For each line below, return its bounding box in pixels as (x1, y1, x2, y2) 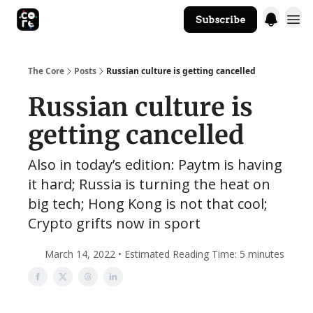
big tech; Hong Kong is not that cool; (28, 194, 268, 213)
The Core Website (102, 15, 173, 27)
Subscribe (196, 14, 245, 25)
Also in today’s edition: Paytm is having (28, 155, 282, 174)
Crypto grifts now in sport (28, 214, 201, 233)
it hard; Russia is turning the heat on (28, 175, 270, 194)
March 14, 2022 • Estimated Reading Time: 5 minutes (45, 247, 284, 261)
